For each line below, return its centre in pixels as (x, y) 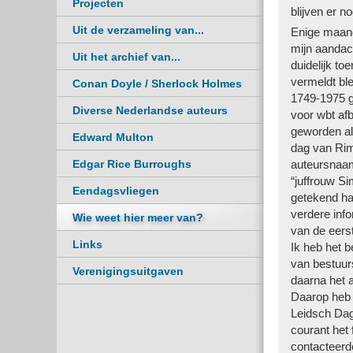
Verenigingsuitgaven (128, 271)
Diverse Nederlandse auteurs (150, 110)
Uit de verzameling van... (138, 30)
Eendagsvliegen (116, 191)
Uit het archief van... (126, 57)
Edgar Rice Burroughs (132, 164)
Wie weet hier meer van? (138, 217)
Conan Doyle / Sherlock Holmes (157, 84)
